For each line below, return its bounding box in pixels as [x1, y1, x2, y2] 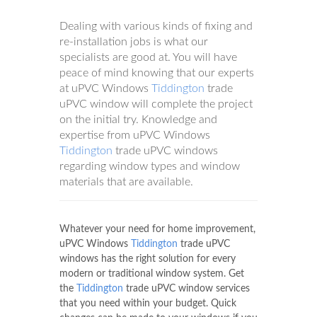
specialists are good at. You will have [59, 52, 237, 64]
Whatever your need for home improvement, [59, 224, 255, 235]
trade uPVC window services [123, 284, 250, 294]
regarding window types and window [59, 161, 240, 173]
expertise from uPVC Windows [59, 129, 210, 142]
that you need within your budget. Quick [59, 299, 236, 309]
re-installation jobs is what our [59, 36, 208, 48]
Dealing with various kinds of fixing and [59, 21, 253, 33]
